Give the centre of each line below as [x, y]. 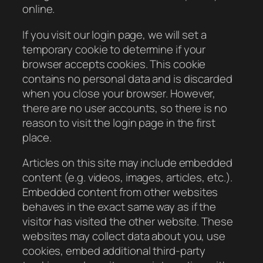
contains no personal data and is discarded [127, 78]
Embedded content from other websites [120, 192]
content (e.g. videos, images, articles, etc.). [128, 178]
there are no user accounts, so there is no [125, 108]
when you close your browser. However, [119, 93]
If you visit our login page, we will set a [114, 34]
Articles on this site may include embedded [127, 163]
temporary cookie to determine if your [114, 49]
